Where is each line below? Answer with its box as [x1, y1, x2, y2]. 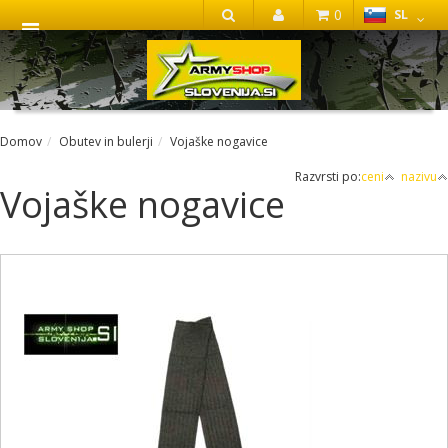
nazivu [401, 168, 437, 185]
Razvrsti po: [295, 168, 361, 185]
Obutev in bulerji [59, 133, 153, 150]
